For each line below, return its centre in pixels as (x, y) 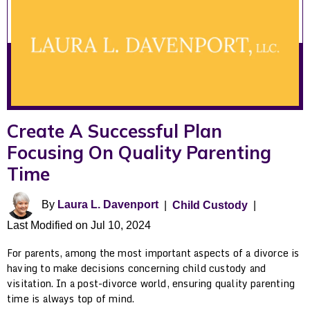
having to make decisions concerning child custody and (137, 268)
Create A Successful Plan (115, 131)
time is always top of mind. (71, 298)
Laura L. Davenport (108, 204)
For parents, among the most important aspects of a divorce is (153, 253)
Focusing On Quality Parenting (139, 152)
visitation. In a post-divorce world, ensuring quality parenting (151, 283)
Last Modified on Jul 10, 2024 (79, 225)
